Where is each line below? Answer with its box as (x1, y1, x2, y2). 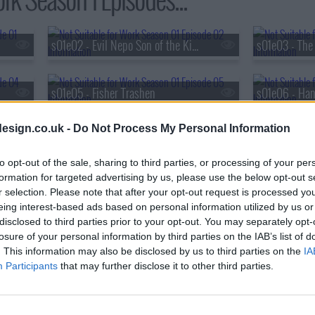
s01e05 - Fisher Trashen (51, 84, 156, 103)
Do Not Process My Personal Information (73, 122, 290, 134)
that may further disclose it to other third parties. (58, 259, 274, 271)
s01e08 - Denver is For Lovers (51, 131, 181, 150)
